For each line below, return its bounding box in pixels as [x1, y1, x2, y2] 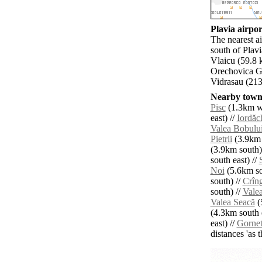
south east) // [210, 155, 259, 166]
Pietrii [210, 134, 232, 144]
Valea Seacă [210, 197, 255, 208]
